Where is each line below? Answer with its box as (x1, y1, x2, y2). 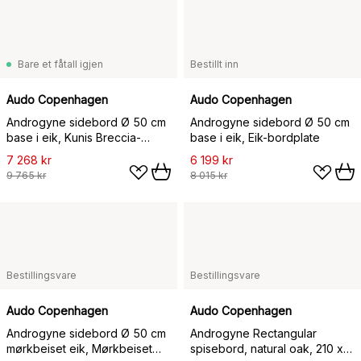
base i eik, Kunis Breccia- (6, 131, 141, 144)
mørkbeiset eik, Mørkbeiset (6, 342, 152, 355)
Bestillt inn (190, 58, 239, 70)
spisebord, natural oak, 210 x (190, 342, 343, 355)
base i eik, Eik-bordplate (190, 131, 320, 144)
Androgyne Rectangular (190, 326, 317, 340)
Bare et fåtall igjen (18, 58, 103, 70)
